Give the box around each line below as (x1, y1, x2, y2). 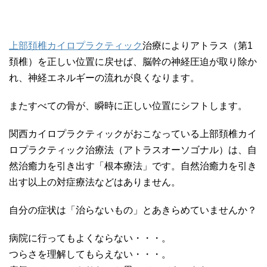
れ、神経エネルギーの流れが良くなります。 (9, 72, 200, 83)
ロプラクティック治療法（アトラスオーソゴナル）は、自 (9, 144, 257, 155)
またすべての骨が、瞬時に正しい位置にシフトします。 (9, 100, 247, 111)
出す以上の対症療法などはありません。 (9, 176, 181, 187)
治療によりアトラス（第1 (142, 40, 253, 51)
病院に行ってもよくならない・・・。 (9, 232, 171, 243)
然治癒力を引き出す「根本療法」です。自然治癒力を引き (9, 160, 257, 171)
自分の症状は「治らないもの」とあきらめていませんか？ (9, 204, 257, 215)
